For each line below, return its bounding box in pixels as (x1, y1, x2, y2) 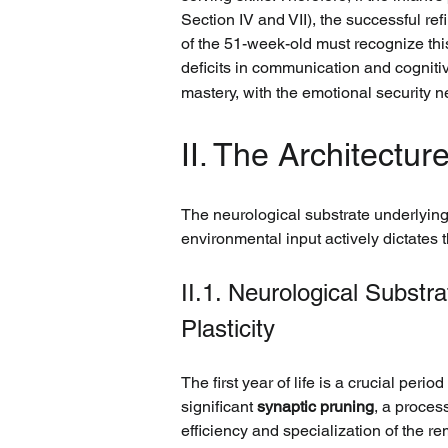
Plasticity (181, 315, 275, 342)
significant (181, 397, 257, 416)
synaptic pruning (257, 397, 374, 416)
